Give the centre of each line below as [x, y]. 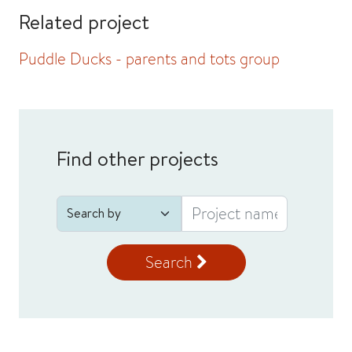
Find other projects [137, 158]
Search [170, 262]
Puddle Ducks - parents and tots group [149, 58]
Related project [84, 21]
